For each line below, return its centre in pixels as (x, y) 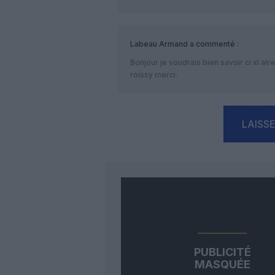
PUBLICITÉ (222, 252)
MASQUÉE (222, 264)
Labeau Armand (159, 44)
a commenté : (213, 44)
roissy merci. (154, 74)
